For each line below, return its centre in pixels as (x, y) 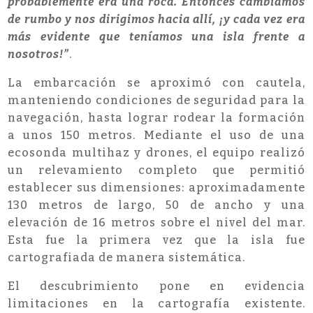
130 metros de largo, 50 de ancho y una (156, 205)
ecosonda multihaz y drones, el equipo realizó (156, 153)
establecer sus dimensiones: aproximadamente (156, 188)
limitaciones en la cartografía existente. (156, 304)
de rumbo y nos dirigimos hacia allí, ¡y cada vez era (156, 20)
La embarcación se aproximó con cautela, (156, 83)
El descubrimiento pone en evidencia (156, 286)
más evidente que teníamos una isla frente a (156, 37)
